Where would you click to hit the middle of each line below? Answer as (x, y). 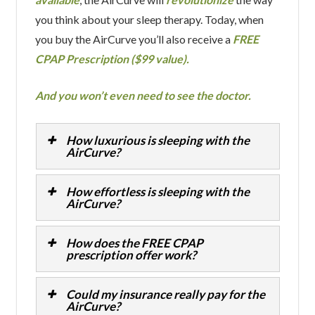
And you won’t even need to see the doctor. (143, 95)
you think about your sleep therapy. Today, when (149, 19)
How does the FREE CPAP (134, 243)
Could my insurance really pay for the (165, 294)
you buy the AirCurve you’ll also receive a (134, 39)
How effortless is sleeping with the (157, 191)
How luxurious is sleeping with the (157, 140)
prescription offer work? (131, 255)
